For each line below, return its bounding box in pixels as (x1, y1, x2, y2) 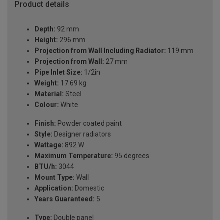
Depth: (34, 25, 55, 33)
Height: (34, 36, 58, 44)
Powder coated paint (56, 119, 122, 128)
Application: (34, 184, 73, 192)
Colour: (34, 101, 59, 109)
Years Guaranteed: (34, 195, 95, 203)
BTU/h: (34, 163, 57, 171)
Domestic (73, 184, 104, 192)
